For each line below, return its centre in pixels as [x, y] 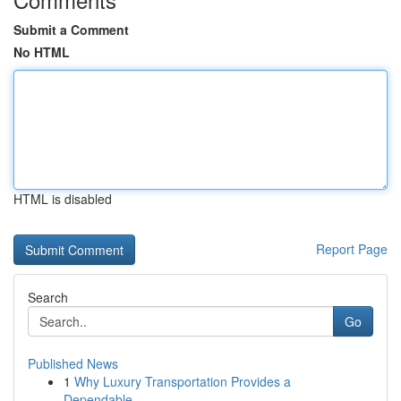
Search [48, 297]
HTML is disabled [63, 199]
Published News [73, 363]
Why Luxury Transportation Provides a [183, 381]
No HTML [42, 52]
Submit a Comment [71, 30]
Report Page [352, 249]
